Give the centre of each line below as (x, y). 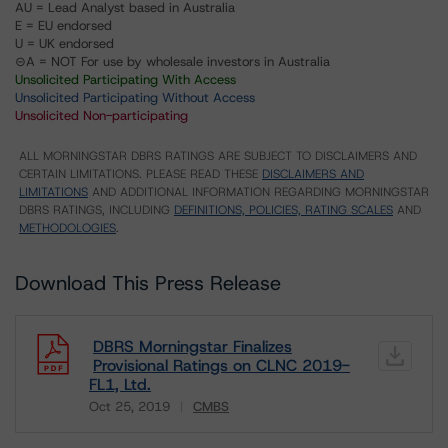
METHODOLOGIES (67, 228)
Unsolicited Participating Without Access (135, 97)
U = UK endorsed (64, 43)
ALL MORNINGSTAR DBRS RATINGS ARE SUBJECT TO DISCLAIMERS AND (218, 156)
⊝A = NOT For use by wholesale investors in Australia (172, 61)
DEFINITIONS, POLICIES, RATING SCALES (283, 210)
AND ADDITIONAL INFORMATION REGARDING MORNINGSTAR (258, 192)
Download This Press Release (148, 283)
